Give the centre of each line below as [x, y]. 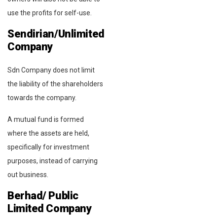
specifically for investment [48, 147]
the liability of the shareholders [55, 84]
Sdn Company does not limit [51, 70]
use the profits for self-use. [50, 13]
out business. [28, 174]
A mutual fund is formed [46, 119]
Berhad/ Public [43, 195]
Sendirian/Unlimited [56, 34]
